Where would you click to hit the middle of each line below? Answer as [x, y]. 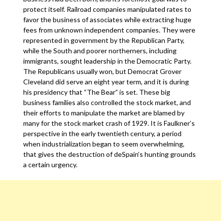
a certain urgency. [51, 165]
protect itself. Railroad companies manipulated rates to [108, 9]
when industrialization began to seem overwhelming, [104, 144]
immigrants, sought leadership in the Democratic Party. [108, 61]
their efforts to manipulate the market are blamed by [104, 113]
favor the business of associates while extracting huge [108, 19]
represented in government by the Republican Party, [104, 40]
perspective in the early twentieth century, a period [103, 133]
